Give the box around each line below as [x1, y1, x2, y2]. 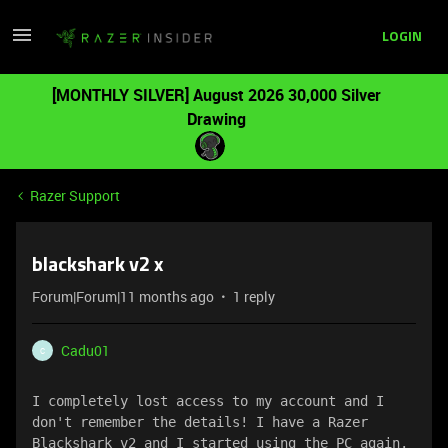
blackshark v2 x [32, 256, 163, 276]
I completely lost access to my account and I [32, 393, 384, 409]
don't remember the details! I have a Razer [32, 414, 368, 430]
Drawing [186, 108, 246, 130]
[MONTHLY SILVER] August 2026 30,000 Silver [51, 84, 381, 106]
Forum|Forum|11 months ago [32, 287, 214, 306]
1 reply [233, 287, 275, 306]
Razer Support [30, 186, 120, 205]
